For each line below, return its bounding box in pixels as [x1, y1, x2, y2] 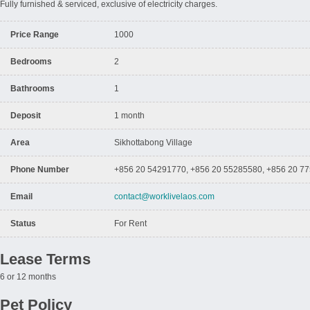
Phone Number [10, 165, 69, 174]
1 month [114, 111, 147, 120]
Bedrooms [10, 57, 52, 66]
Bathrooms [10, 84, 55, 93]
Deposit [10, 111, 41, 120]
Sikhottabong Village [114, 138, 194, 147]
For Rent [114, 219, 149, 228]
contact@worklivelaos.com [114, 192, 215, 201]
